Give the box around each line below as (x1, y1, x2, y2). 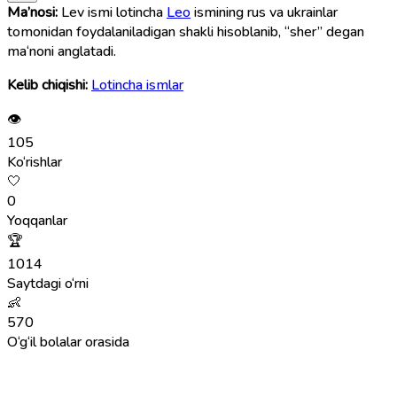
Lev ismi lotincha (58, 2, 167, 22)
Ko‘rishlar (7, 152, 62, 172)
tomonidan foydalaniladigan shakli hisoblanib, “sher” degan (7, 21, 364, 42)
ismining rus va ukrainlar (191, 2, 338, 22)
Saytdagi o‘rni (7, 273, 89, 293)
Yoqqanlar (7, 210, 67, 230)
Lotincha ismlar (91, 74, 183, 95)
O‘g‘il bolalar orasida (7, 331, 129, 352)
